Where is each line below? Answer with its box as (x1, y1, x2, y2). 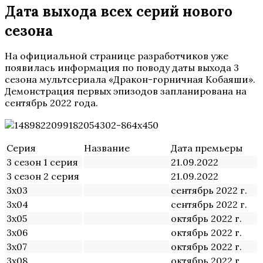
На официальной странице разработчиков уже (5, 50, 228, 62)
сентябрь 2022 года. (5, 97, 98, 109)
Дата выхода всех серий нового (5, 2, 232, 21)
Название (84, 142, 130, 154)
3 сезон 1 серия (6, 156, 78, 168)
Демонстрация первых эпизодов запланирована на (5, 85, 247, 97)
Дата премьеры (171, 142, 242, 154)
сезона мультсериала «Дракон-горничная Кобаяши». (5, 73, 255, 85)
